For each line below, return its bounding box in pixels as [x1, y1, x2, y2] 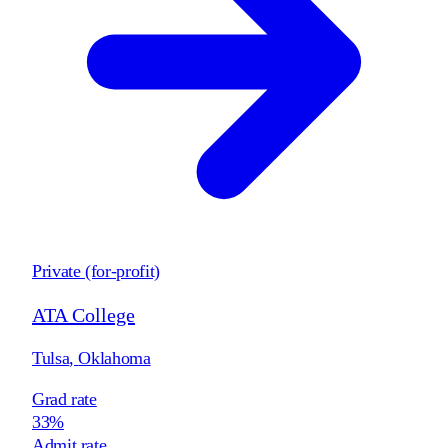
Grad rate [32, 388, 97, 409]
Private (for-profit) [32, 260, 160, 281]
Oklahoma [78, 347, 151, 368]
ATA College [32, 303, 135, 326]
